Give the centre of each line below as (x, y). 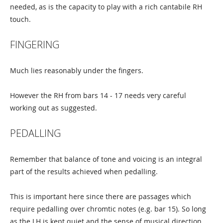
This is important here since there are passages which (101, 196)
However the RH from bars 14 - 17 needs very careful (98, 95)
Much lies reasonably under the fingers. (77, 70)
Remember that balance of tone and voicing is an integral (106, 159)
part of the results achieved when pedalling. (84, 171)
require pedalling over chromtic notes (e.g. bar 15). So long (108, 209)
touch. (20, 19)
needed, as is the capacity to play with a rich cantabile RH (106, 7)
